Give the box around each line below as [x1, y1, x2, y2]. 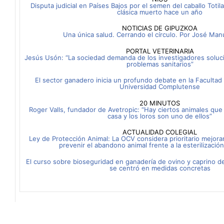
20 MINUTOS [139, 98, 180, 107]
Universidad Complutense [119, 82, 200, 90]
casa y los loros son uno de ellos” [107, 111, 212, 120]
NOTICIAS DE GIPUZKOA [122, 24, 197, 32]
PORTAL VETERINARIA [125, 46, 194, 55]
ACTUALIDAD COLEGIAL [122, 128, 197, 136]
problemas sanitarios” [126, 59, 193, 68]
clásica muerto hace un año [117, 7, 202, 16]
